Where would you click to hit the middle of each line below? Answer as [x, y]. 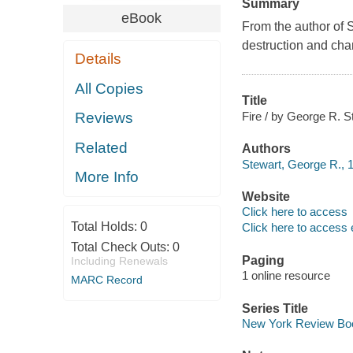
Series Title [275, 308]
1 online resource [286, 276]
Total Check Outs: [121, 247]
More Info [107, 177]
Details [98, 59]
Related [102, 147]
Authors [266, 149]
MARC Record [106, 279]
